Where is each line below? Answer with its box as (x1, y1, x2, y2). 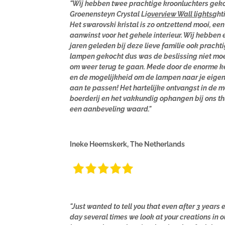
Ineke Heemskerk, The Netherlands (70, 140, 185, 148)
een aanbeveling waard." (70, 104, 151, 113)
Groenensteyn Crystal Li (70, 10, 147, 18)
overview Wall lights (147, 10, 212, 18)
